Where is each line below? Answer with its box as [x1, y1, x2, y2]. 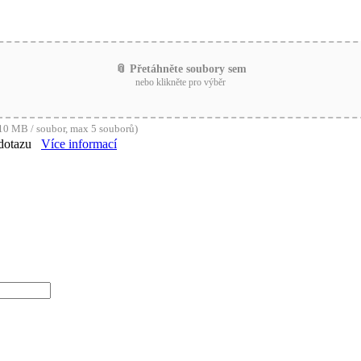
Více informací [41, 136, 117, 151]
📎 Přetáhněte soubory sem [114, 62, 247, 75]
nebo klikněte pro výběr [135, 77, 226, 88]
